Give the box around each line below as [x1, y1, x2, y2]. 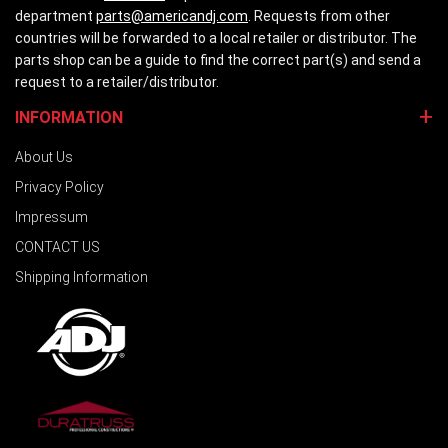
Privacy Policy [15, 179, 104, 196]
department [15, 8, 96, 25]
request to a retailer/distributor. [15, 74, 219, 91]
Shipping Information [15, 269, 148, 286]
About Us [15, 149, 73, 166]
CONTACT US [15, 239, 100, 256]
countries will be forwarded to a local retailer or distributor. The [15, 30, 417, 47]
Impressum [15, 209, 88, 226]
